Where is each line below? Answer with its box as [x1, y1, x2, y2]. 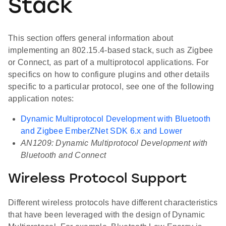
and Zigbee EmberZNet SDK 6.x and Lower [21, 127, 183, 136]
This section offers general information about [8, 34, 174, 43]
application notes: [8, 94, 74, 103]
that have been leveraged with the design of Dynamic [8, 210, 205, 219]
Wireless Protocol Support [8, 172, 187, 186]
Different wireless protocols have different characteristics [8, 198, 218, 207]
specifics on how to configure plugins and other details [8, 70, 210, 79]
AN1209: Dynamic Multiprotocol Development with [21, 139, 208, 148]
